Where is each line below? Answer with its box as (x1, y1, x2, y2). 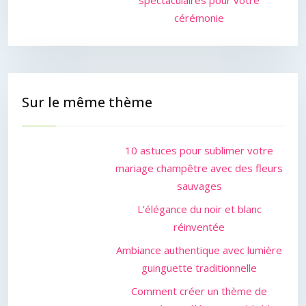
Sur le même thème (22, 93, 152, 111)
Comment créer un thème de (131, 284, 268, 298)
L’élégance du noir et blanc (137, 202, 262, 216)
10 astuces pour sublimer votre (125, 143, 274, 157)
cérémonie (174, 11, 225, 25)
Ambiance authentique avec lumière (116, 243, 283, 257)
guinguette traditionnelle (141, 261, 258, 275)
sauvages (176, 179, 222, 193)
